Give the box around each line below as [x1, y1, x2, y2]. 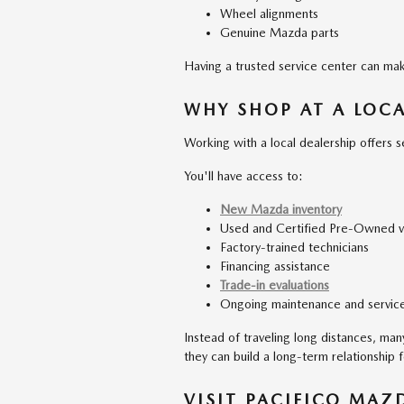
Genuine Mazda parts [220, 25, 339, 40]
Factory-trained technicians [220, 239, 369, 254]
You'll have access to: [184, 168, 303, 183]
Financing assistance [220, 258, 330, 273]
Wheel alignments [220, 6, 318, 21]
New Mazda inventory [220, 201, 342, 216]
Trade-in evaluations [220, 277, 329, 292]
